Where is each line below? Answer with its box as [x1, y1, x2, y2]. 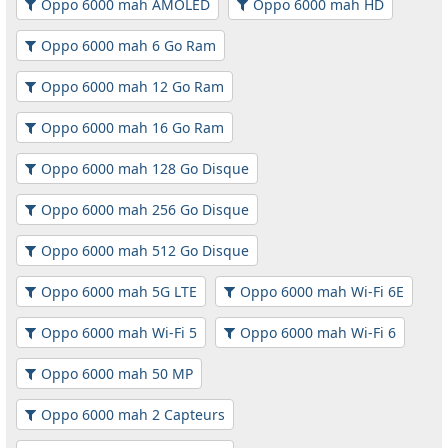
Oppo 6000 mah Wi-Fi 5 [41, 322, 197, 342]
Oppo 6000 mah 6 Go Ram [41, 35, 216, 55]
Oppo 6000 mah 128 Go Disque [41, 158, 249, 178]
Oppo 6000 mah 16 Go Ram [41, 117, 224, 137]
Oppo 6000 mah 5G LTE [41, 281, 197, 301]
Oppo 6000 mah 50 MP [41, 363, 193, 383]
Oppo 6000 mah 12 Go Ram [41, 76, 224, 96]
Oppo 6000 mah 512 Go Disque [41, 240, 249, 260]
